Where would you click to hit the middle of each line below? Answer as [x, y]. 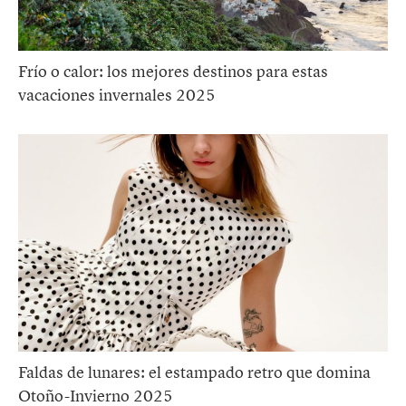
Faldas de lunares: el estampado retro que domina [194, 372]
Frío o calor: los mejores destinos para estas [173, 71]
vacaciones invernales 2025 [117, 95]
